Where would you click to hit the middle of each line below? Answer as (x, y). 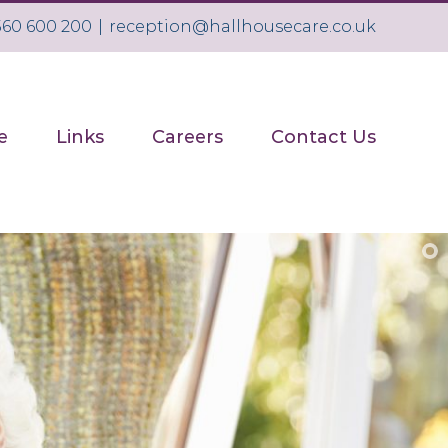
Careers (187, 136)
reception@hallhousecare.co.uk (242, 26)
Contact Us (323, 136)
